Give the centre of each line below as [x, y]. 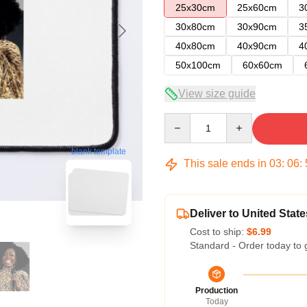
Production [217, 291]
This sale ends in [225, 163]
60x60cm [262, 65]
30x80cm [195, 27]
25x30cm [195, 8]
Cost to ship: [218, 232]
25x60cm [257, 8]
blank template [99, 152]
